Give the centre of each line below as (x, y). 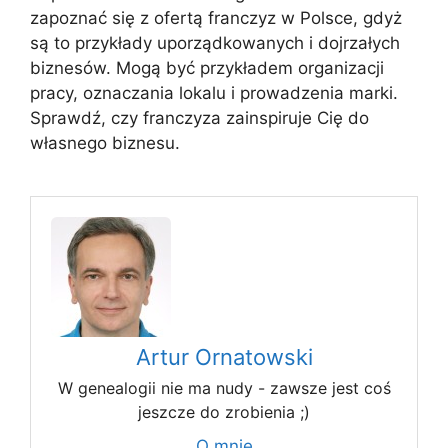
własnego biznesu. (105, 143)
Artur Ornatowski (224, 357)
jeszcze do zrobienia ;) (224, 412)
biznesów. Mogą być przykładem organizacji (207, 68)
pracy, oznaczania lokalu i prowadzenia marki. (214, 93)
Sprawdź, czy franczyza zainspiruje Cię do (199, 118)
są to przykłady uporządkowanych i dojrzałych (215, 43)
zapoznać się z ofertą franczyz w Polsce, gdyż (216, 18)
